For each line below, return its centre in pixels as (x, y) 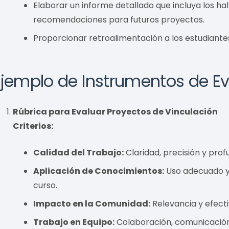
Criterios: (33, 126)
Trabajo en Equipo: (74, 222)
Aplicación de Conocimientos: (99, 171)
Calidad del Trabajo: (79, 152)
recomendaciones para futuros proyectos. (119, 19)
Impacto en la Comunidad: (92, 203)
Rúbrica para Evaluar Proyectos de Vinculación (116, 111)
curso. (45, 185)
